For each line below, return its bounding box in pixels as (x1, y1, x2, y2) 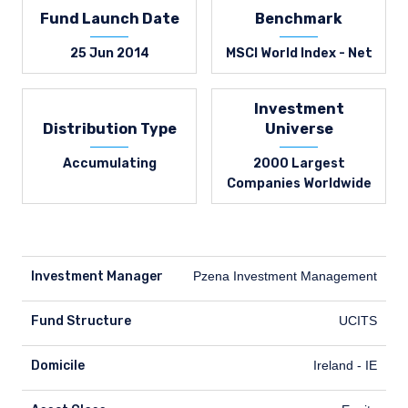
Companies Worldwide (226, 176, 372, 191)
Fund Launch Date (39, 10, 179, 27)
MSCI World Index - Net (225, 46, 372, 61)
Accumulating (62, 156, 157, 171)
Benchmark (255, 10, 342, 27)
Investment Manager (31, 269, 163, 284)
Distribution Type (42, 120, 177, 138)
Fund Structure (31, 313, 131, 329)
